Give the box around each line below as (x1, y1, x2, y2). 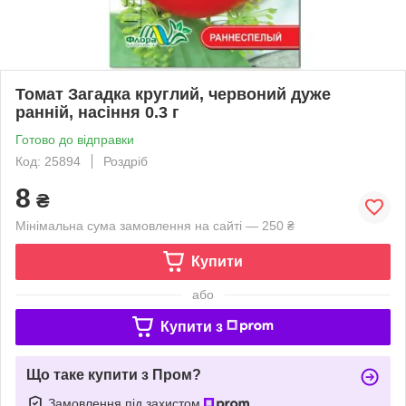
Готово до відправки (15, 131, 134, 147)
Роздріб (103, 153, 148, 169)
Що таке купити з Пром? (26, 366, 201, 382)
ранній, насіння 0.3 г (15, 102, 179, 121)
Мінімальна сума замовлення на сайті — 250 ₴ (15, 217, 295, 233)
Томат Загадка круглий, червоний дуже (15, 84, 331, 103)
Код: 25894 (15, 153, 81, 169)
